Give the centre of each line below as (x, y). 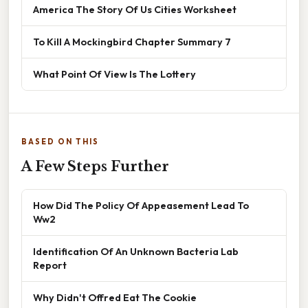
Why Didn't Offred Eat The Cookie (115, 297)
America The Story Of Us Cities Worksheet (135, 9)
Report (50, 265)
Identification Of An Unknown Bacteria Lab (136, 251)
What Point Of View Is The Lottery (114, 74)
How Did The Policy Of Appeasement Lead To (141, 205)
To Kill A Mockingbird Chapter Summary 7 (132, 41)
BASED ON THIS (60, 141)
